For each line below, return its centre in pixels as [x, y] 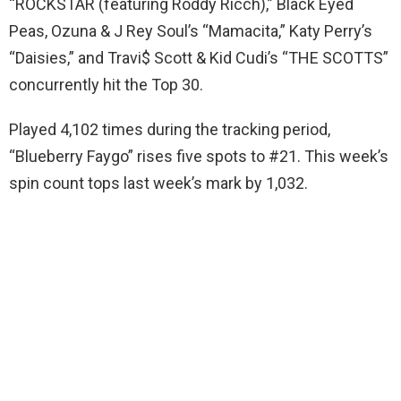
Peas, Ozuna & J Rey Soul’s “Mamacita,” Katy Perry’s [191, 30]
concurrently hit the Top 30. [106, 84]
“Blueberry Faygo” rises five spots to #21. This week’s [199, 156]
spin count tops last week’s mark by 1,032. [158, 183]
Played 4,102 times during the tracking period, [170, 129]
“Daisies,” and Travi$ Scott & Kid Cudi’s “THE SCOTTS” [199, 57]
